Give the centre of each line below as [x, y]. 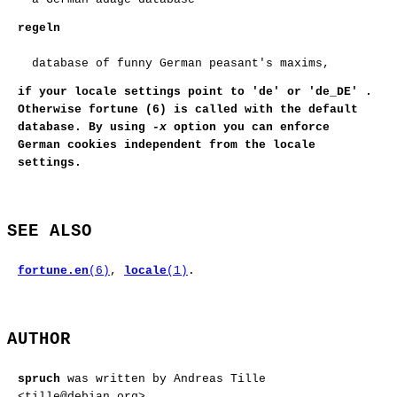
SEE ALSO [50, 232]
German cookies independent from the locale [167, 145]
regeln [39, 28]
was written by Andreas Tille [163, 379]
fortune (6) [128, 110]
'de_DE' [333, 92]
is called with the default [262, 110]
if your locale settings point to [135, 92]
